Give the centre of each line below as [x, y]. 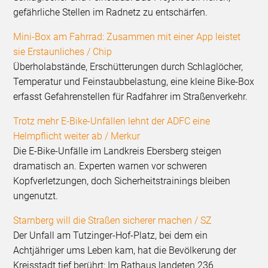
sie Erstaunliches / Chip [64, 52]
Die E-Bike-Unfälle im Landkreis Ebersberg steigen [118, 151]
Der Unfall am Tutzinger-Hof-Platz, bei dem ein [111, 236]
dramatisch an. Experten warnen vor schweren [110, 166]
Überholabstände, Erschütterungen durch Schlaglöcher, [128, 67]
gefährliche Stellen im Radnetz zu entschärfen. [111, 13]
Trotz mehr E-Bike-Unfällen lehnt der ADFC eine [112, 121]
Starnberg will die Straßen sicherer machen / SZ [113, 221]
